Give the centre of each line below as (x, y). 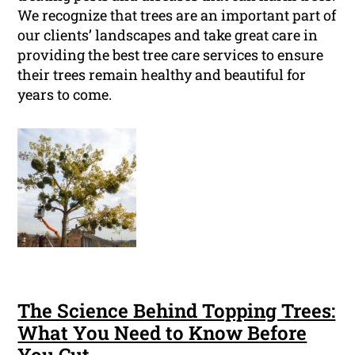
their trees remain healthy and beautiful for (162, 75)
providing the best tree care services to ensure (171, 55)
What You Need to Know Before (162, 333)
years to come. (65, 95)
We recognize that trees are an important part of (177, 15)
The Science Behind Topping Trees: (177, 311)
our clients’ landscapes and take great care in (168, 35)
